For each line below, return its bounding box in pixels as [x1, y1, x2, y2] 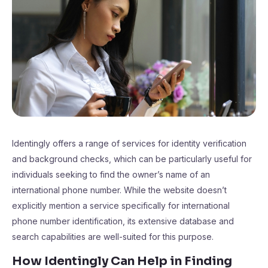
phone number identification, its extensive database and [12, 216, 234, 226]
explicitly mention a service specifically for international [12, 200, 230, 211]
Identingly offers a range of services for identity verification [12, 138, 246, 148]
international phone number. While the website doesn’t [12, 185, 227, 195]
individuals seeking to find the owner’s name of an [12, 169, 210, 179]
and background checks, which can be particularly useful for [12, 154, 252, 164]
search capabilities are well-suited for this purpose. [12, 232, 214, 242]
